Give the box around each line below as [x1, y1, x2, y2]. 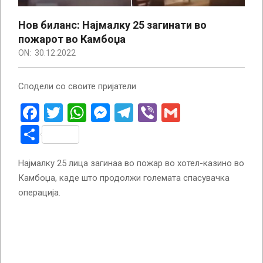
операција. [18, 187, 60, 198]
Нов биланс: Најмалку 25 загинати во [18, 19, 207, 32]
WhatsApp [86, 102, 171, 124]
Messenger [110, 102, 201, 124]
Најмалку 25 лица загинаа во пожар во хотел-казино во [18, 158, 244, 169]
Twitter [63, 102, 120, 124]
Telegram [133, 102, 209, 124]
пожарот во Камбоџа [18, 33, 126, 46]
